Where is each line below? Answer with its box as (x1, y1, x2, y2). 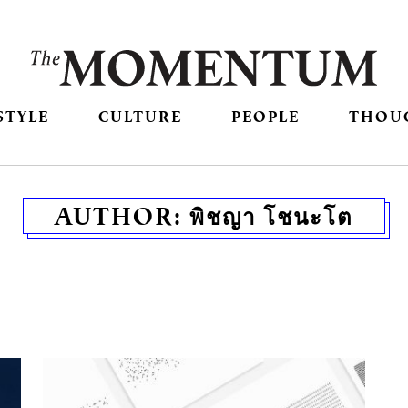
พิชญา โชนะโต (189, 199, 353, 233)
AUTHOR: (55, 199, 189, 233)
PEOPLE (231, 106, 301, 127)
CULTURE (97, 106, 182, 127)
